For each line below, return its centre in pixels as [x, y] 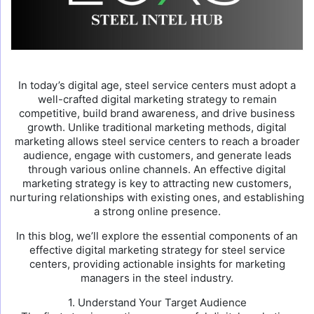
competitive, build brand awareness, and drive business [157, 113]
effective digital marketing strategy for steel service [157, 250]
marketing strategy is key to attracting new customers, [157, 183]
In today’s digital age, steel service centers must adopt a [157, 85]
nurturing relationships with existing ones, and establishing [157, 197]
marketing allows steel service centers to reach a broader [157, 141]
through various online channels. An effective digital [157, 169]
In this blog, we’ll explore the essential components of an [157, 236]
